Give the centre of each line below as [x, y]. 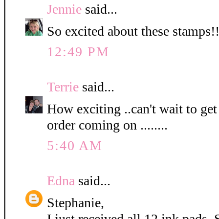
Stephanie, [76, 203]
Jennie [64, 9]
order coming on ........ [107, 125]
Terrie [63, 87]
